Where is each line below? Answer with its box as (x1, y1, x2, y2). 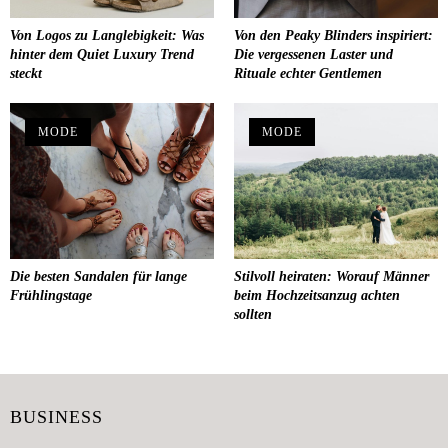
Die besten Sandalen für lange (10, 268, 187, 284)
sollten (234, 306, 272, 322)
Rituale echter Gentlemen (234, 66, 382, 82)
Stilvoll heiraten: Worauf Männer (234, 268, 429, 284)
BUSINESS (10, 406, 103, 427)
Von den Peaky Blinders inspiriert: (234, 28, 433, 44)
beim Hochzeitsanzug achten (234, 287, 400, 303)
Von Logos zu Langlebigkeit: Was (10, 28, 204, 44)
